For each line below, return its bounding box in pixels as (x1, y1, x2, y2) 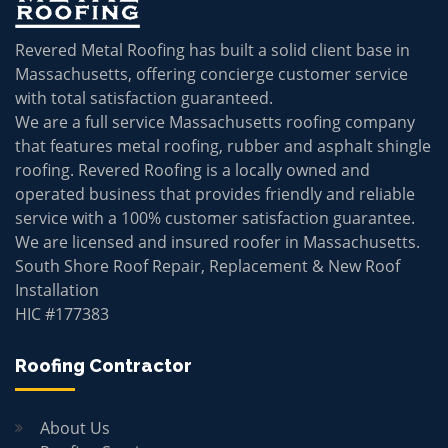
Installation (15, 278, 99, 301)
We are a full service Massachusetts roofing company (15, 110, 415, 133)
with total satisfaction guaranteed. (15, 86, 273, 109)
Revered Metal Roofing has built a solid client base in (15, 38, 410, 61)
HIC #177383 (15, 302, 109, 325)
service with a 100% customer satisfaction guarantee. (15, 206, 415, 229)
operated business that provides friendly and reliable (15, 182, 415, 205)
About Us (40, 416, 110, 439)
